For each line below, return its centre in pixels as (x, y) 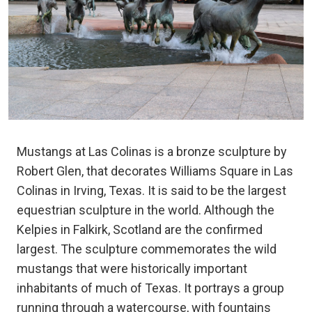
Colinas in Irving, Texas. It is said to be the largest (151, 190)
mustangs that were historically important (132, 268)
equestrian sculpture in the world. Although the (146, 210)
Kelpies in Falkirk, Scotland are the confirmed (140, 229)
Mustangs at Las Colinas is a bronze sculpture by (152, 151)
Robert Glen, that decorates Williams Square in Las (155, 171)
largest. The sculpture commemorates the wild (147, 249)
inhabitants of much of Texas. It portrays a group (150, 288)
